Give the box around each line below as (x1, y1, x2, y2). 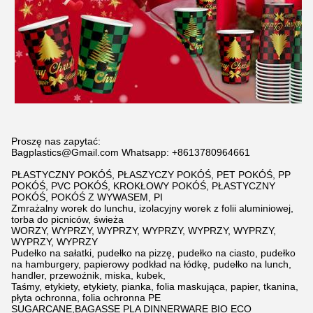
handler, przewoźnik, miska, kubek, (11, 270, 166, 281)
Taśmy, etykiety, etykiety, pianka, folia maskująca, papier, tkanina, (11, 281, 298, 292)
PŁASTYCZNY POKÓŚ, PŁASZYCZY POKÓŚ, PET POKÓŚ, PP (11, 169, 291, 180)
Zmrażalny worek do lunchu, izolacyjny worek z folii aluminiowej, (11, 203, 293, 214)
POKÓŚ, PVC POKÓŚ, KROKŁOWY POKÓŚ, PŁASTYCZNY (11, 180, 275, 191)
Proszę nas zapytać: (11, 136, 101, 147)
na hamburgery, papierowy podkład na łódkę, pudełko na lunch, (11, 259, 291, 270)
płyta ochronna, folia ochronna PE (11, 292, 161, 303)
